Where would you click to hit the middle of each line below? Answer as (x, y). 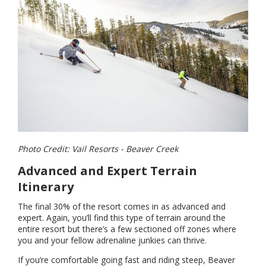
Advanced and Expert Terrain (107, 171)
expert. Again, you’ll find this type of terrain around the (122, 218)
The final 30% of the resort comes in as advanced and (122, 207)
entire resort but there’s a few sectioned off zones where (127, 229)
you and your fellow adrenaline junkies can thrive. (113, 240)
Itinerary (47, 187)
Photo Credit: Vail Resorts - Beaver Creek (98, 149)
